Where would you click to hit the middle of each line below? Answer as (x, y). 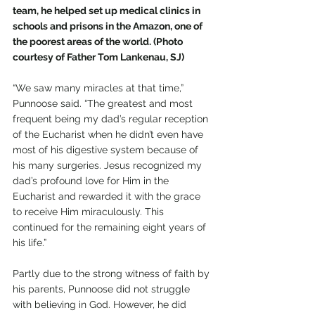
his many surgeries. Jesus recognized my (109, 166)
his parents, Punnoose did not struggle (103, 289)
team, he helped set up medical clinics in (108, 11)
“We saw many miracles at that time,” (99, 88)
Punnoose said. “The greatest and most (104, 104)
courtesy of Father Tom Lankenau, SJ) (98, 57)
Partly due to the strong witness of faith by (112, 274)
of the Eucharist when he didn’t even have (109, 135)
